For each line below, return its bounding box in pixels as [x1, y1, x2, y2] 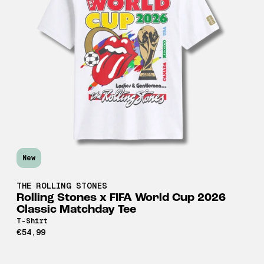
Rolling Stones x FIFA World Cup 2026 [16, 192, 226, 204]
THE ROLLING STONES [16, 180, 107, 190]
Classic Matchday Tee [16, 203, 136, 216]
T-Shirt [16, 216, 48, 225]
